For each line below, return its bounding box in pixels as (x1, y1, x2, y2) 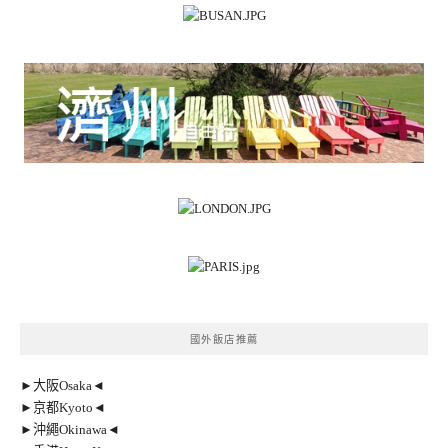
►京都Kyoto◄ (20, 399, 106, 415)
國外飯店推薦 (189, 333, 259, 345)
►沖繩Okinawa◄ (20, 421, 120, 437)
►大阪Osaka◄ (20, 377, 105, 393)
